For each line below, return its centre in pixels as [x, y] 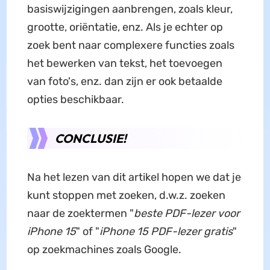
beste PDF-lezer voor [187, 213]
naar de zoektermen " [80, 213]
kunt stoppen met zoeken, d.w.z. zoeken [126, 195]
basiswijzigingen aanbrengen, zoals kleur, [130, 9]
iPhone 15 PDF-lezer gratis [166, 231]
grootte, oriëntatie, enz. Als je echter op [125, 27]
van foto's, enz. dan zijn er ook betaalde [124, 81]
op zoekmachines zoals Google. [104, 249]
